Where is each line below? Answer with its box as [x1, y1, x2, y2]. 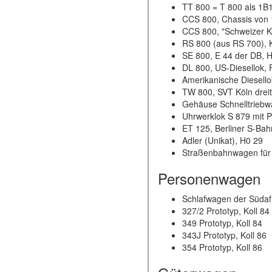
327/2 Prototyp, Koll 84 [182, 205, 270, 217]
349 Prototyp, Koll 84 [182, 217, 262, 229]
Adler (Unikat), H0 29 [182, 134, 263, 146]
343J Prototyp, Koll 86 [182, 229, 267, 241]
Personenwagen [158, 168, 260, 189]
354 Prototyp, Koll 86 [182, 241, 262, 253]
